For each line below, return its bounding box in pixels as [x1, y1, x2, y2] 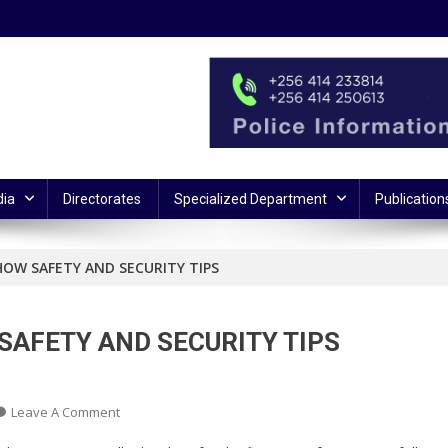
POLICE [119, 424, 161, 443]
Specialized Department [173, 190, 327, 207]
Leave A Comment [11, 402, 120, 421]
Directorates [62, 190, 141, 207]
